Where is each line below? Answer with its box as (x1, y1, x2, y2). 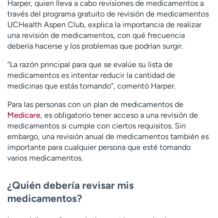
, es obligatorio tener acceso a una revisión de (40, 110, 198, 120)
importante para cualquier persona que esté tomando (7, 142, 191, 152)
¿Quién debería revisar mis (7, 179, 134, 192)
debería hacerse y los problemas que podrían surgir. (7, 41, 183, 51)
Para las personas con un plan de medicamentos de (7, 99, 183, 109)
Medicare (7, 110, 40, 120)
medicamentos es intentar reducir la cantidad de (7, 70, 175, 80)
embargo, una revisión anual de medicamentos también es (7, 131, 209, 141)
